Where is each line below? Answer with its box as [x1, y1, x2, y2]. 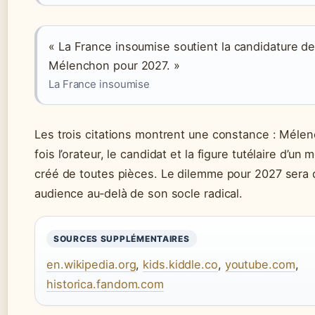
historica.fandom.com [46, 277, 164, 291]
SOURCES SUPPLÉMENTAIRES [53, 233, 190, 244]
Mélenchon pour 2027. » [49, 58, 180, 72]
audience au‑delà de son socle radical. [34, 186, 243, 200]
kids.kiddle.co [143, 257, 218, 271]
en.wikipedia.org [46, 257, 136, 271]
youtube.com [224, 257, 295, 271]
